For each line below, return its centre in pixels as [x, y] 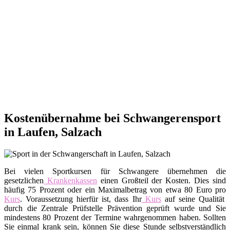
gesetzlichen [24, 181]
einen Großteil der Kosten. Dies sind [161, 181]
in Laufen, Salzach [53, 132]
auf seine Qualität [193, 199]
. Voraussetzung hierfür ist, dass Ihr [81, 199]
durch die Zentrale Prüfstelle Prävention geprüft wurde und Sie [115, 208]
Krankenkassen [70, 181]
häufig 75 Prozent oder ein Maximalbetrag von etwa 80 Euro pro [115, 190]
